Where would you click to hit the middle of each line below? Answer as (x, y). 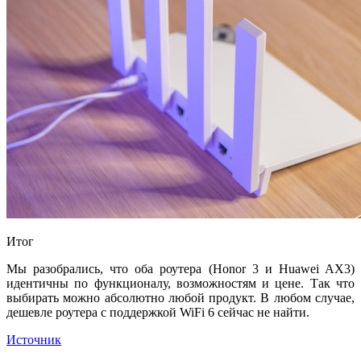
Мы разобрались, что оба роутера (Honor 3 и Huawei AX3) (180, 268)
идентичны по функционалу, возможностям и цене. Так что (180, 283)
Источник (34, 339)
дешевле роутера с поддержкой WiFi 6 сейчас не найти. (158, 312)
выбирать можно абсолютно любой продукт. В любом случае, (180, 297)
